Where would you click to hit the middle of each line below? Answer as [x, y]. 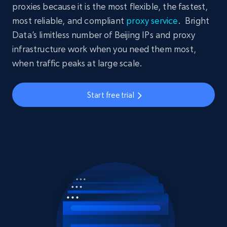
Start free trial [110, 95]
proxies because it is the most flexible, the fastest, [110, 7]
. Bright [194, 21]
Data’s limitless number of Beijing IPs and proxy [104, 35]
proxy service [152, 21]
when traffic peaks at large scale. [78, 63]
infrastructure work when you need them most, [104, 49]
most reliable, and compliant [69, 21]
